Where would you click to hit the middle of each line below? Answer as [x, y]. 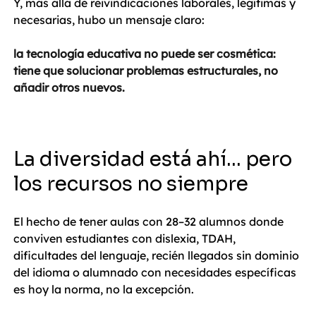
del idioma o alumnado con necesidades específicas [156, 273]
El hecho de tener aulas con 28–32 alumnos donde [150, 222]
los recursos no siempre [131, 184]
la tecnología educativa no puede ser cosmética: [146, 54]
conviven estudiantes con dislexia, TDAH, [126, 239]
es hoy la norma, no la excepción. [104, 290]
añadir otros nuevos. [69, 88]
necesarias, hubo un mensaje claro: [109, 20]
